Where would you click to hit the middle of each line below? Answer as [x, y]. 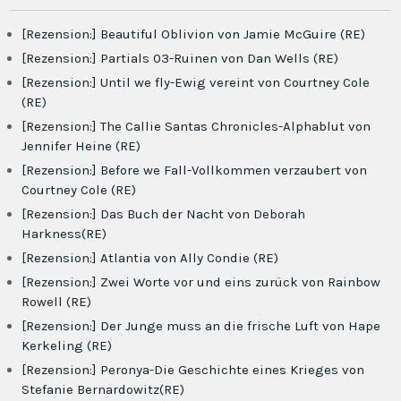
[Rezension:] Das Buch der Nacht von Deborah [164, 214]
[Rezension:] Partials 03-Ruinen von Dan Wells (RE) [180, 58]
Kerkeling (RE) [67, 346]
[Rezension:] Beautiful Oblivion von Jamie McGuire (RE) [194, 34]
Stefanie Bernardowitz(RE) [103, 389]
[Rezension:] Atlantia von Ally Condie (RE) [150, 258]
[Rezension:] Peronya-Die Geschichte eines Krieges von [193, 370]
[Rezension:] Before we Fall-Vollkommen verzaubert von [195, 170]
